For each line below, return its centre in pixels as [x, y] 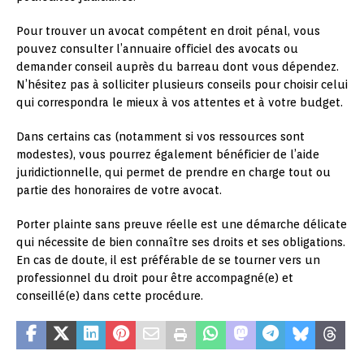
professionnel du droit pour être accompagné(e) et [155, 277]
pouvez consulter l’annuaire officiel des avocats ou [157, 48]
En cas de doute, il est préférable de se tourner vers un [168, 260]
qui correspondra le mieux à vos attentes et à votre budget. [180, 102]
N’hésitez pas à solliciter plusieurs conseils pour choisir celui [182, 84]
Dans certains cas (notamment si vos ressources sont [160, 136]
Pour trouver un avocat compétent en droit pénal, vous [168, 30]
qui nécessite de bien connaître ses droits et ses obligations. [181, 242]
